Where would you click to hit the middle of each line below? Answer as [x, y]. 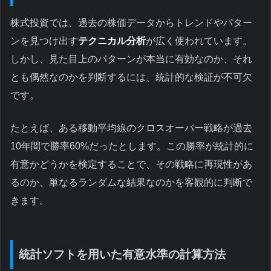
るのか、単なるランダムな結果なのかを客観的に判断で [131, 183]
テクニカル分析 [112, 41]
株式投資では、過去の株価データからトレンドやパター [131, 23]
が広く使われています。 [199, 41]
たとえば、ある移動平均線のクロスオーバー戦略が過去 [131, 128]
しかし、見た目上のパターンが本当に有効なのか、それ [131, 59]
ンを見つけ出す [44, 41]
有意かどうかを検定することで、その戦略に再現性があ [131, 165]
